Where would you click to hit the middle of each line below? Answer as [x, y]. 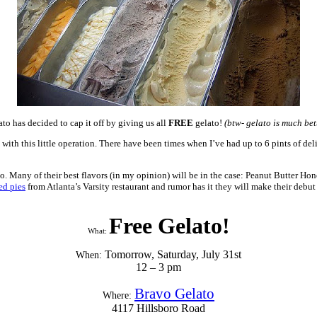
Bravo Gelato [174, 293]
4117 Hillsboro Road [158, 308]
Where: [117, 295]
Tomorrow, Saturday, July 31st [173, 254]
